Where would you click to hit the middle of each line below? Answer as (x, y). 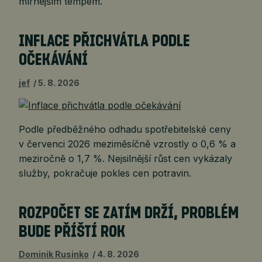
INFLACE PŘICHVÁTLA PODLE (104, 41)
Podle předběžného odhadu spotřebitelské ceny (125, 129)
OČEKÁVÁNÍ (53, 60)
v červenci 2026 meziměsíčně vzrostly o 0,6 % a (127, 144)
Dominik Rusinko (54, 254)
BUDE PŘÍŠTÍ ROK (72, 232)
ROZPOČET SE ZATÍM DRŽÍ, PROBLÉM (129, 213)
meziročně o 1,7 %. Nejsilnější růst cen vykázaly (125, 158)
